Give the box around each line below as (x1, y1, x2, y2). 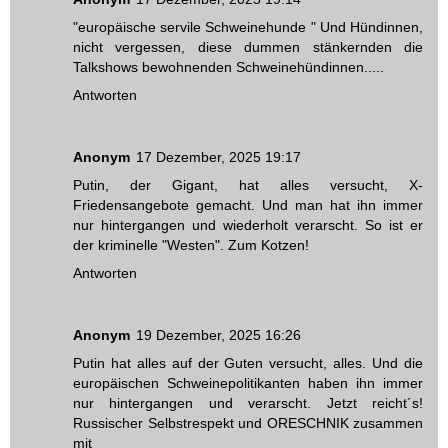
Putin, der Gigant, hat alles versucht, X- (73, 177, 423, 194)
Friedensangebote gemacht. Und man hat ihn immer (73, 197, 423, 214)
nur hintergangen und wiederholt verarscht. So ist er (73, 217, 423, 234)
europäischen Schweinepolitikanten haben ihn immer (73, 375, 423, 392)
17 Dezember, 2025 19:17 (136, 149, 301, 166)
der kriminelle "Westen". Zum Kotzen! (73, 237, 309, 254)
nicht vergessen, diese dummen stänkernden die (73, 39, 423, 56)
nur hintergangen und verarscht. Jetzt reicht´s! (73, 395, 423, 412)
